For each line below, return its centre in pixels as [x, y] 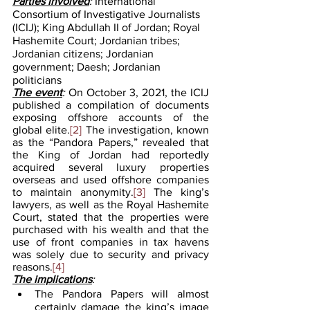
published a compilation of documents [111, 104]
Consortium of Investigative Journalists [108, 14]
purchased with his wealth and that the [111, 229]
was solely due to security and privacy [111, 254]
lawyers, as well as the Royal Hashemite [111, 204]
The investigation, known [145, 129]
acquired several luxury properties [111, 167]
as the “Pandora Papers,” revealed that [111, 142]
